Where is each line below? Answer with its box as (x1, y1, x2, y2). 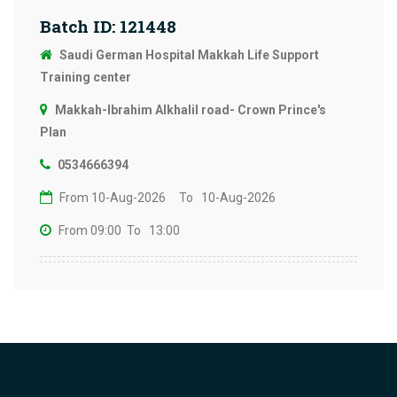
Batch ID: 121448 (40, 15, 176, 37)
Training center (40, 70, 131, 84)
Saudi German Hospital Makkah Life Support (59, 48, 319, 62)
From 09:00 (58, 223, 121, 237)
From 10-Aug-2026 (59, 191, 166, 205)
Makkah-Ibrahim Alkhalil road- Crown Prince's (55, 103, 326, 117)
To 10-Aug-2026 (179, 191, 276, 205)
